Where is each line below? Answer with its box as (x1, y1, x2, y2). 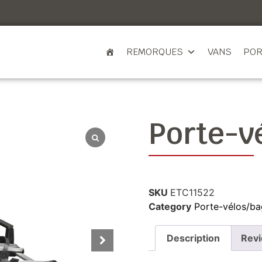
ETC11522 (170, 187, 215, 198)
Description (167, 232, 220, 244)
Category (149, 201, 191, 212)
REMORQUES (126, 46, 184, 58)
